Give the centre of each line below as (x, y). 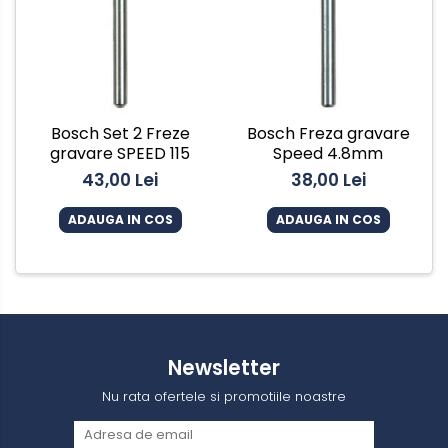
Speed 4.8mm (328, 154)
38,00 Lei (328, 180)
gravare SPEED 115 (120, 154)
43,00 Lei (120, 180)
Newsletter (224, 368)
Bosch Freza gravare (328, 134)
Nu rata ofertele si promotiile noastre (224, 397)
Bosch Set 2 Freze (120, 134)
